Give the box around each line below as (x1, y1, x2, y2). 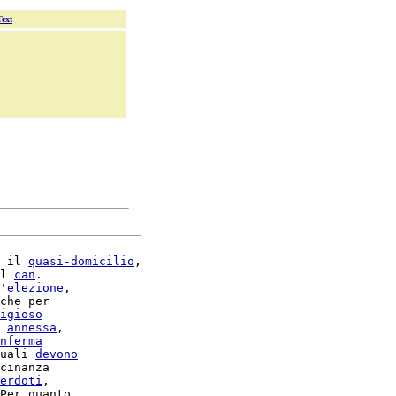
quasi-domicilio (28, 255, 134, 268)
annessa (7, 321, 57, 334)
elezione (7, 281, 64, 294)
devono (35, 347, 78, 361)
